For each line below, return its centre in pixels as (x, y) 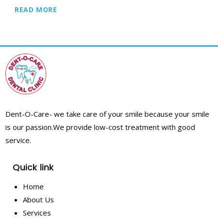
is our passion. (29, 127)
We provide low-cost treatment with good (124, 127)
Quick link (34, 167)
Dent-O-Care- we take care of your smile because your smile (108, 114)
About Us (39, 199)
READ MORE (36, 9)
